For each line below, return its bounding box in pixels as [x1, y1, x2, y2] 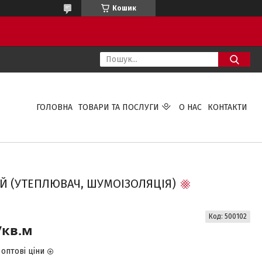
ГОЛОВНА [36, 102, 73, 112]
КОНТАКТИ [207, 102, 247, 112]
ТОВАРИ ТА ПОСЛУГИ [78, 102, 159, 112]
